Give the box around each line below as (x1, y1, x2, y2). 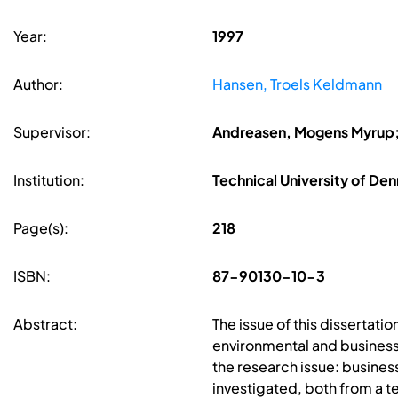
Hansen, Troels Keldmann (211, 75, 382, 94)
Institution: (13, 171, 84, 190)
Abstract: (13, 314, 77, 334)
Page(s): (13, 219, 68, 238)
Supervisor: (13, 123, 91, 142)
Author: (13, 75, 63, 94)
